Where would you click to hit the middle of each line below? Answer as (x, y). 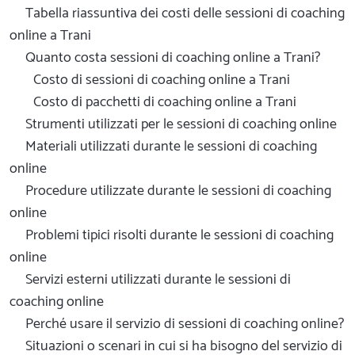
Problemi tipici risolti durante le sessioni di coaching (179, 235)
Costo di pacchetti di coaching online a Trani (165, 102)
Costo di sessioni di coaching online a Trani (162, 80)
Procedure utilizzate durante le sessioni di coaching (178, 191)
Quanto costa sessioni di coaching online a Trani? (173, 57)
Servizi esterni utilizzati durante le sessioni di (158, 279)
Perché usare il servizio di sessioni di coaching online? (185, 324)
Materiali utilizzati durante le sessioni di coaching (171, 146)
